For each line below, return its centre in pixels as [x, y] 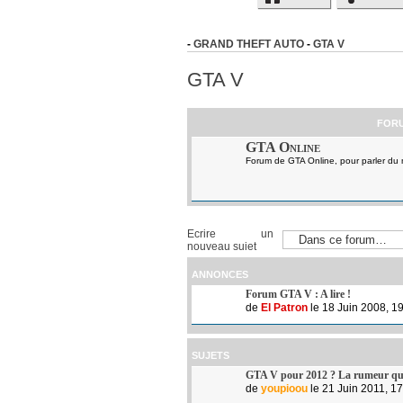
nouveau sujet [222, 246]
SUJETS [210, 355]
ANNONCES [220, 274]
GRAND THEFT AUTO [249, 44]
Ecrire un [230, 233]
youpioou [284, 388]
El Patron [284, 307]
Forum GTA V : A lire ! [298, 294]
